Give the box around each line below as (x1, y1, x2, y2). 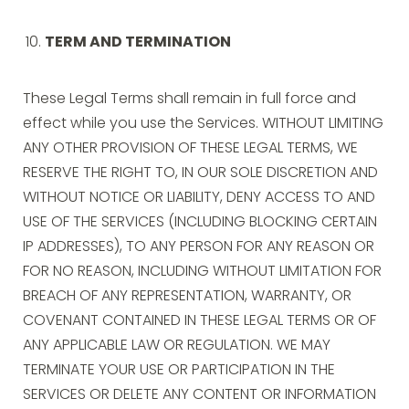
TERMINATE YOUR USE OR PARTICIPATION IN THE (23, 363, 335, 378)
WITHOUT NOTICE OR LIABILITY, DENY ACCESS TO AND (23, 191, 375, 205)
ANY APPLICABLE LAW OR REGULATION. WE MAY (23, 339, 330, 353)
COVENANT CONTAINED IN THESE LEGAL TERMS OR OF (23, 314, 376, 329)
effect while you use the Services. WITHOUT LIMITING (23, 117, 383, 131)
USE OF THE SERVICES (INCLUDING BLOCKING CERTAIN (23, 215, 377, 230)
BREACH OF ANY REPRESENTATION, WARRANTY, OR (23, 289, 351, 304)
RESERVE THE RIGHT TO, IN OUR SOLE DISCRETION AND (23, 166, 378, 181)
